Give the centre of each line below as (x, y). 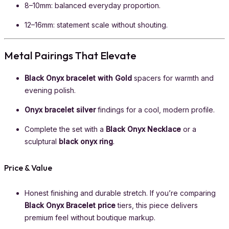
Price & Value (28, 167)
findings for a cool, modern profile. (155, 109)
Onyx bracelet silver (60, 109)
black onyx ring (86, 141)
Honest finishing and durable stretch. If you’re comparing (120, 193)
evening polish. (50, 90)
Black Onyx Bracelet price (70, 205)
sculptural (42, 141)
